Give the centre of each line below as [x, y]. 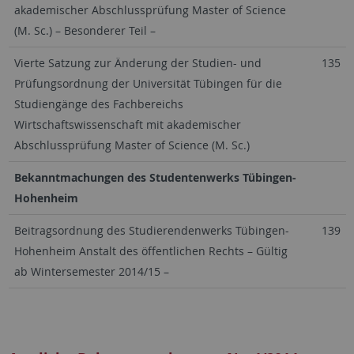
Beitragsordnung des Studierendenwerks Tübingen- [151, 230]
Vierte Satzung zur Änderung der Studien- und [137, 63]
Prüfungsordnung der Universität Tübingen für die [148, 83]
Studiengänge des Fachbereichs [98, 104]
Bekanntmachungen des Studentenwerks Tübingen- [155, 177]
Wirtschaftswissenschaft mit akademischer [127, 124]
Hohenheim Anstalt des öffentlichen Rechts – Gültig [151, 251]
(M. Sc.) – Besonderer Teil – [85, 30]
